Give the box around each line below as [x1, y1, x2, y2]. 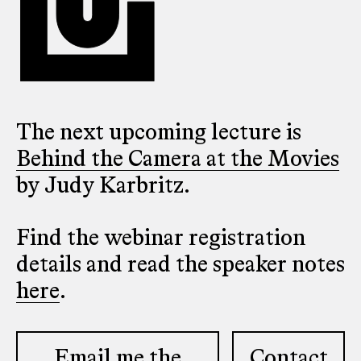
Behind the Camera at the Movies [16, 148, 339, 171]
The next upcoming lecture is [16, 122, 301, 144]
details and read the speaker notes [16, 254, 345, 276]
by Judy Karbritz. [16, 175, 190, 197]
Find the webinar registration [16, 227, 305, 250]
